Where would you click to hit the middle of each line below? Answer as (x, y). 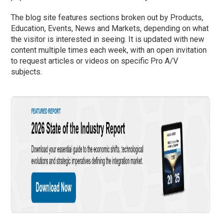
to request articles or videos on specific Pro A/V (95, 61)
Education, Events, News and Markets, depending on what (110, 28)
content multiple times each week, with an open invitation (109, 50)
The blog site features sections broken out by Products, (107, 17)
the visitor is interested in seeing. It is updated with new (108, 39)
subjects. (27, 72)
